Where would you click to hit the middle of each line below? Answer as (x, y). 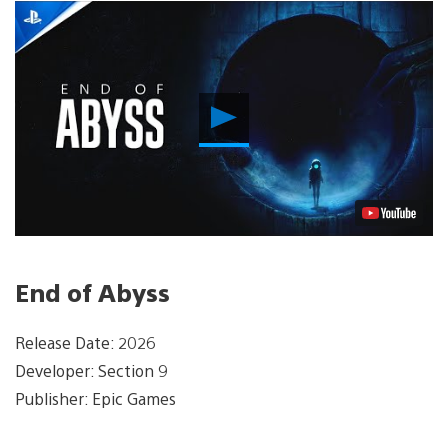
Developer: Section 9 (91, 370)
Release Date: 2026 (85, 342)
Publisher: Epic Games (95, 398)
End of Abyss (92, 291)
